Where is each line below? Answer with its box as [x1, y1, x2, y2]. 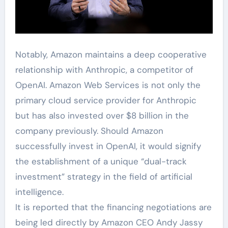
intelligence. [15, 186, 64, 197]
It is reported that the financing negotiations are [15, 201, 212, 213]
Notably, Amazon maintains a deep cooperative [15, 48, 207, 60]
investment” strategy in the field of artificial [15, 170, 192, 182]
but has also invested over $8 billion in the [15, 109, 189, 121]
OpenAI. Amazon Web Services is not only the [15, 79, 201, 91]
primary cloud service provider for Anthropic [15, 94, 196, 106]
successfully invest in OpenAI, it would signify [15, 140, 201, 152]
